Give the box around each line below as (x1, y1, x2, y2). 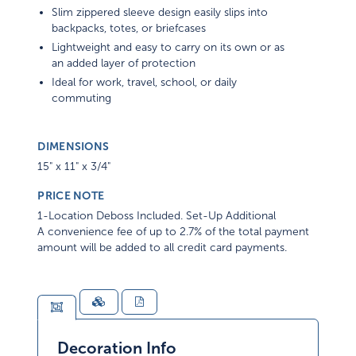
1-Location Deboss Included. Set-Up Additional (37, 210, 277, 222)
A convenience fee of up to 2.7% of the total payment (37, 226, 310, 238)
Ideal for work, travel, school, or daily (52, 76, 238, 89)
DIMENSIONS (37, 140, 110, 153)
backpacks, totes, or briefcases (52, 22, 207, 35)
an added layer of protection (52, 57, 196, 70)
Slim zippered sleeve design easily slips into (52, 6, 269, 19)
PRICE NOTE (37, 189, 105, 203)
